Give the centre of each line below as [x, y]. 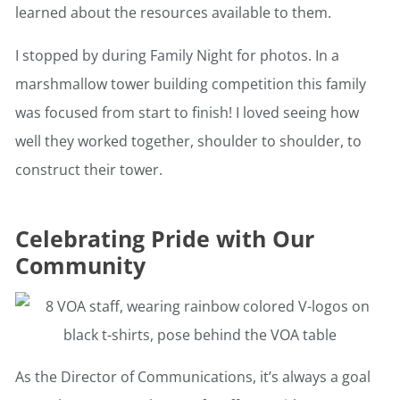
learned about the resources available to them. [173, 13]
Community [80, 266]
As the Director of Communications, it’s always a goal [193, 377]
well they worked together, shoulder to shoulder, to [188, 142]
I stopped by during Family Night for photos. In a [177, 56]
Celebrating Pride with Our [165, 239]
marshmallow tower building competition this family [191, 84]
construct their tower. [89, 170]
